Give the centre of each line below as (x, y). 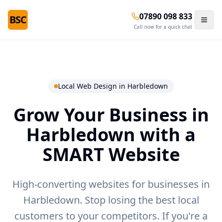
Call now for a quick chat (163, 27)
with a (166, 135)
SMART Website (111, 154)
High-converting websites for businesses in (111, 184)
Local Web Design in (93, 86)
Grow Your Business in (111, 115)
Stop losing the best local (140, 200)
